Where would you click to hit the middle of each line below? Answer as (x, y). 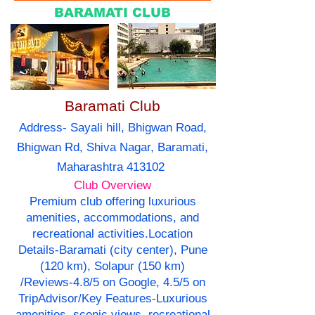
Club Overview (112, 186)
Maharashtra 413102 (112, 167)
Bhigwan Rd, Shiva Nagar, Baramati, (112, 148)
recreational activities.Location (112, 234)
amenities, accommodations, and (112, 218)
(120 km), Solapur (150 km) (112, 266)
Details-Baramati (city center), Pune (112, 250)
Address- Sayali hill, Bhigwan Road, (112, 128)
